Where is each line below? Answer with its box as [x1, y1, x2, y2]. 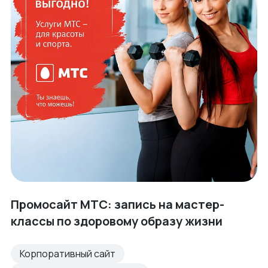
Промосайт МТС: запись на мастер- [11, 196, 224, 213]
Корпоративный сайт [20, 247, 115, 261]
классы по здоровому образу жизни [11, 213, 223, 230]
